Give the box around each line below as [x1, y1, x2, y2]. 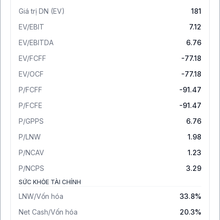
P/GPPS [19, 117, 44, 126]
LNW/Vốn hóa [19, 192, 63, 201]
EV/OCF [19, 70, 44, 79]
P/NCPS [19, 164, 44, 173]
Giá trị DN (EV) [19, 7, 65, 16]
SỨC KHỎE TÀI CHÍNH [19, 178, 81, 186]
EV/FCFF [19, 54, 46, 63]
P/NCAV [19, 148, 44, 157]
